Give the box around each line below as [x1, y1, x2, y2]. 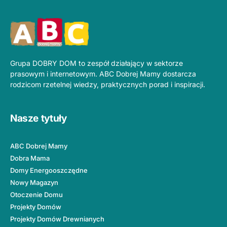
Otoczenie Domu [10, 190, 63, 199]
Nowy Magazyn [10, 178, 58, 186]
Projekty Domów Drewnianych [10, 214, 104, 223]
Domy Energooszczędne [10, 166, 88, 174]
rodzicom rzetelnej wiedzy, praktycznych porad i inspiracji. [10, 80, 205, 89]
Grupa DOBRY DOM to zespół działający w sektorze [10, 59, 183, 68]
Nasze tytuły [10, 112, 67, 125]
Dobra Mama [10, 154, 50, 162]
